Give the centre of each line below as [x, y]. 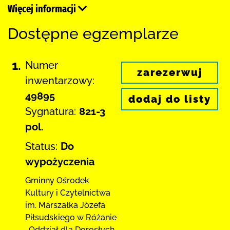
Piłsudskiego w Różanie [71, 217]
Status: [41, 146]
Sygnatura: [51, 111]
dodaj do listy [170, 99]
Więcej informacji [43, 8]
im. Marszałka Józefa [65, 205]
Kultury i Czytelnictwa [68, 193]
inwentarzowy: [60, 80]
